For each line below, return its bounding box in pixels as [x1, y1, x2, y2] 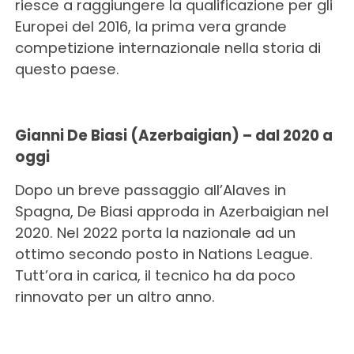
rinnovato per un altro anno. [14, 287, 215, 307]
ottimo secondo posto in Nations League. [14, 244, 313, 264]
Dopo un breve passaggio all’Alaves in [14, 180, 286, 200]
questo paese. [14, 59, 119, 79]
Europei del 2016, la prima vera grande [14, 17, 287, 36]
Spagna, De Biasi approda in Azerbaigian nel [14, 201, 329, 221]
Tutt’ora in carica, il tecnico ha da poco [14, 265, 296, 285]
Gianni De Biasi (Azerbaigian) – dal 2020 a [14, 126, 333, 145]
